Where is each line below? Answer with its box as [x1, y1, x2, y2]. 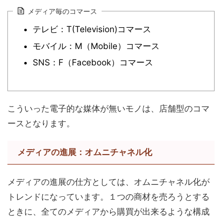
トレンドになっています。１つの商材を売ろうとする [7, 192, 210, 202]
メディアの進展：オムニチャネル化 [17, 147, 152, 158]
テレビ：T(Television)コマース [33, 24, 152, 34]
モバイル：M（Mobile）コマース [33, 41, 160, 51]
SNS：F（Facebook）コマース [33, 57, 154, 67]
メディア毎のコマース [28, 6, 97, 15]
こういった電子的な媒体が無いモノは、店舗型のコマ [7, 104, 210, 114]
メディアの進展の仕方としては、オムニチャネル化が [7, 177, 210, 187]
